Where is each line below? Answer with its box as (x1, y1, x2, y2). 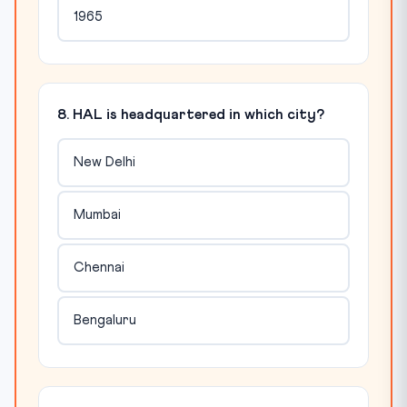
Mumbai (73, 208, 121, 223)
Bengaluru (73, 313, 136, 328)
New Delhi (73, 155, 135, 170)
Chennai (73, 261, 124, 275)
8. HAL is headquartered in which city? (57, 106, 324, 122)
